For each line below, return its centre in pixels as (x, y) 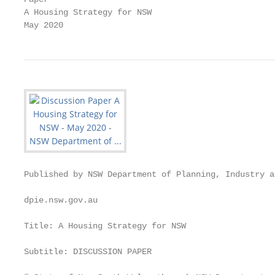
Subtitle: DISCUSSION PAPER (88, 252)
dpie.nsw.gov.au (61, 200)
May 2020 (44, 25)
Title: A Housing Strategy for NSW (105, 226)
